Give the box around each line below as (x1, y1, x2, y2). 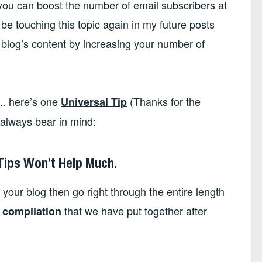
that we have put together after (61, 202, 207, 218)
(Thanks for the (127, 93, 201, 109)
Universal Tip (61, 94, 127, 109)
